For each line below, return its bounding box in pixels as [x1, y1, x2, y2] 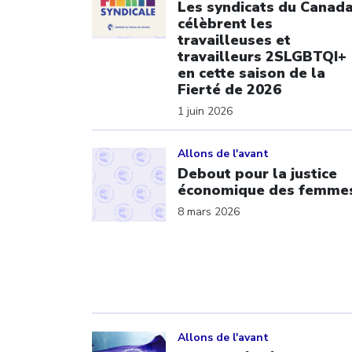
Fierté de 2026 [178, 79, 281, 99]
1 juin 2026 [178, 103, 233, 119]
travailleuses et [178, 30, 291, 49]
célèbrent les [178, 13, 273, 33]
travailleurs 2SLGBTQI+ [178, 46, 346, 66]
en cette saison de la [178, 63, 325, 82]
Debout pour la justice [178, 164, 337, 183]
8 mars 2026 [178, 204, 240, 219]
